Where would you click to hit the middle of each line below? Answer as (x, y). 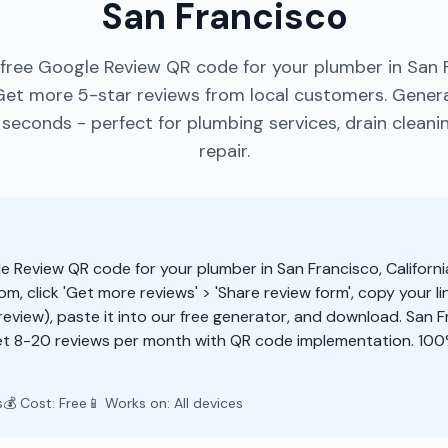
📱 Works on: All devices (165, 403)
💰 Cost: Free (45, 403)
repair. (224, 151)
